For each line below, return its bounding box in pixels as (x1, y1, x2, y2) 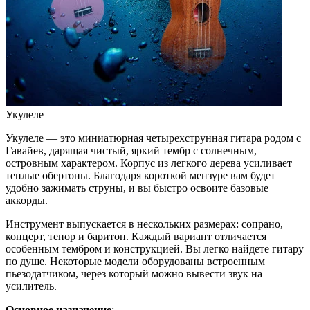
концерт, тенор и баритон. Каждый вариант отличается (6, 230, 266, 242)
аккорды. (6, 194, 48, 206)
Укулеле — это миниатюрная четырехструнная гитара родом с (6, 131, 301, 144)
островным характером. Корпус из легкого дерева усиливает (6, 156, 292, 169)
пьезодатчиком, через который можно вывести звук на (6, 267, 262, 280)
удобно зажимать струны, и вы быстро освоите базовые (6, 181, 268, 194)
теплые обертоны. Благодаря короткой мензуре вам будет (6, 169, 275, 181)
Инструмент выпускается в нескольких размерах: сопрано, (6, 217, 283, 230)
